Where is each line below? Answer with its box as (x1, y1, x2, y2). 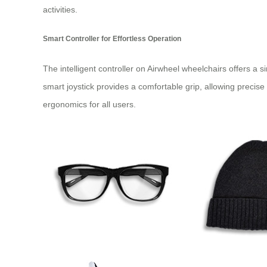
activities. (43, 4, 77, 14)
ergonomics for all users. (43, 99, 136, 109)
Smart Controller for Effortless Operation (43, 35, 181, 43)
